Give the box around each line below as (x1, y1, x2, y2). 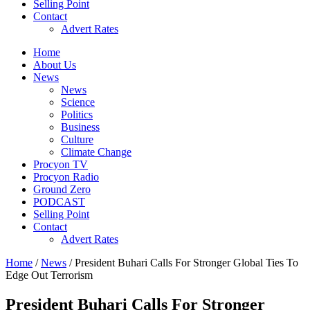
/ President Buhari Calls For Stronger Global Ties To (66, 257, 298, 268)
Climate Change (61, 146, 131, 158)
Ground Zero (33, 183, 91, 195)
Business (61, 121, 100, 133)
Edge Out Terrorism (6, 269, 93, 281)
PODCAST (33, 196, 85, 208)
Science (61, 96, 95, 108)
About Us (33, 59, 76, 71)
